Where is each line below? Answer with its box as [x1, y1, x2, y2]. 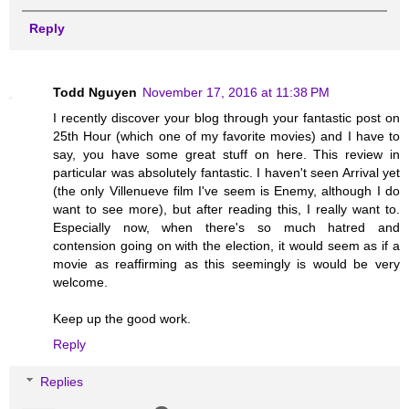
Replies [40, 374, 84, 390]
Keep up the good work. [53, 310, 191, 326]
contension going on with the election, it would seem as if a [53, 237, 400, 253]
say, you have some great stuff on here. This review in [53, 146, 400, 162]
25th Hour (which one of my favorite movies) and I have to [53, 128, 400, 143]
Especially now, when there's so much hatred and [53, 219, 400, 235]
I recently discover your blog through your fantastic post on [53, 110, 400, 125]
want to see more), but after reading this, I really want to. [53, 201, 400, 216]
